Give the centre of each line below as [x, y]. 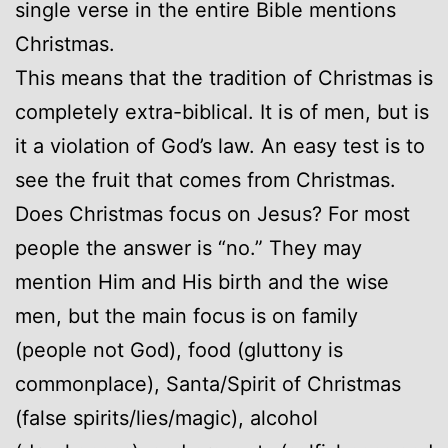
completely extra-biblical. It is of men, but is [222, 111]
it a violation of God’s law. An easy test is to [220, 145]
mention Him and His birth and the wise [202, 281]
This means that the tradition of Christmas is [224, 77]
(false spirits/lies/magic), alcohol [166, 417]
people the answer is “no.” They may [188, 247]
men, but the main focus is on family [186, 315]
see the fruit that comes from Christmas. [205, 179]
